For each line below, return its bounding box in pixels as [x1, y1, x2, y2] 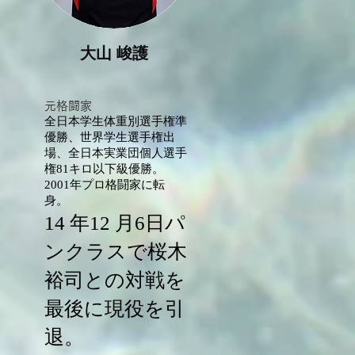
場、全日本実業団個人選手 [44, 147, 187, 159]
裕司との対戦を [44, 269, 185, 291]
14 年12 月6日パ [44, 212, 185, 234]
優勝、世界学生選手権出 [44, 131, 175, 143]
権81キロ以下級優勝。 [44, 162, 164, 175]
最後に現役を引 [44, 298, 185, 319]
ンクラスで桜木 [44, 241, 187, 262]
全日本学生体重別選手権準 [44, 115, 187, 128]
